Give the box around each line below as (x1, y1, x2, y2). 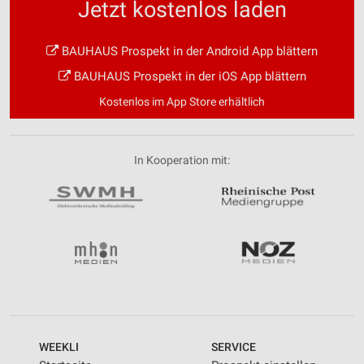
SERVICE (211, 340, 256, 353)
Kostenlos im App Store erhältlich (99, 95, 265, 109)
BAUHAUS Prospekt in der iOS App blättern (70, 69, 306, 84)
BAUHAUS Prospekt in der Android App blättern (58, 44, 318, 59)
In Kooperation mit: (134, 154, 230, 167)
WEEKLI (39, 340, 79, 353)
